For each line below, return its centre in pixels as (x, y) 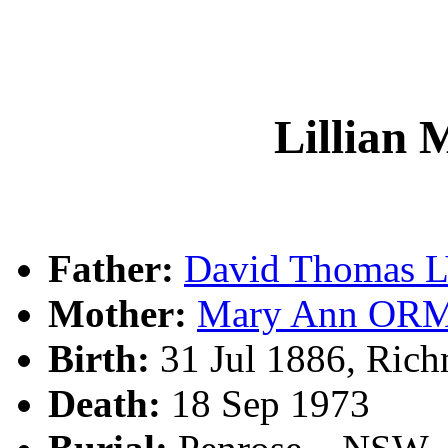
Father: (111, 269)
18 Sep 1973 (265, 404)
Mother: (117, 314)
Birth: (99, 359)
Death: (104, 404)
